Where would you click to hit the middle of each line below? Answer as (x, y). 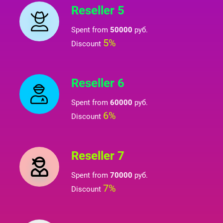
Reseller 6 (98, 83)
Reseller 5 (98, 10)
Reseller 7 (98, 156)
